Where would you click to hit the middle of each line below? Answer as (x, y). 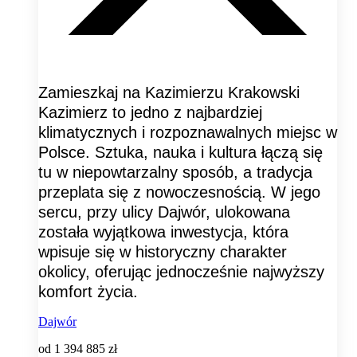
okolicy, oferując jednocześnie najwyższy (181, 272)
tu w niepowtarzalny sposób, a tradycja (175, 173)
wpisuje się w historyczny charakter (163, 252)
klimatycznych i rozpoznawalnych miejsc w (188, 133)
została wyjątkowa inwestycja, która (163, 232)
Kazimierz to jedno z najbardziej (150, 113)
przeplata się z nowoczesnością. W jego (179, 192)
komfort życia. (88, 292)
